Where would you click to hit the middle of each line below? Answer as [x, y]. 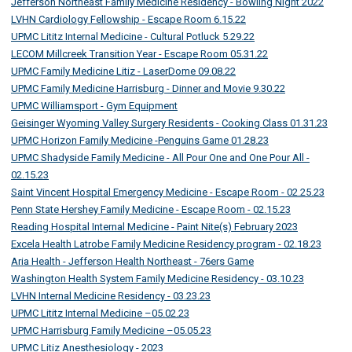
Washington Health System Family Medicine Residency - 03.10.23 [158, 279]
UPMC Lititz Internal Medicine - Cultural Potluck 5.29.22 [133, 37]
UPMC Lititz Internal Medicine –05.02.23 [100, 313]
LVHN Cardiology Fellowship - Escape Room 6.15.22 [128, 20]
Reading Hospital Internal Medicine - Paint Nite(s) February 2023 [154, 227]
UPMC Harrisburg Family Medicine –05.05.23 [111, 331]
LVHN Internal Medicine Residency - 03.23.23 [111, 296]
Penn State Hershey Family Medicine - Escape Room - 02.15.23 [151, 210]
